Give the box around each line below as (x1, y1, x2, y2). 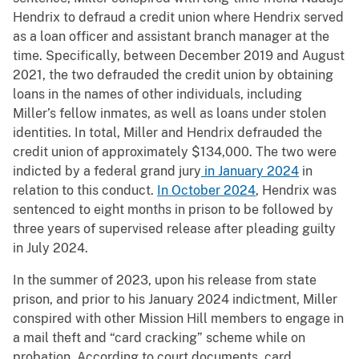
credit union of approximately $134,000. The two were (13, 144, 337, 160)
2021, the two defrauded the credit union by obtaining (13, 67, 333, 83)
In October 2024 (157, 183, 256, 199)
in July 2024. (13, 240, 88, 256)
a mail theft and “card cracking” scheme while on (13, 330, 305, 346)
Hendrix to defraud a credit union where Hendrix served (13, 10, 344, 26)
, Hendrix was (256, 183, 337, 199)
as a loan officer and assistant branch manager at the (13, 29, 329, 45)
